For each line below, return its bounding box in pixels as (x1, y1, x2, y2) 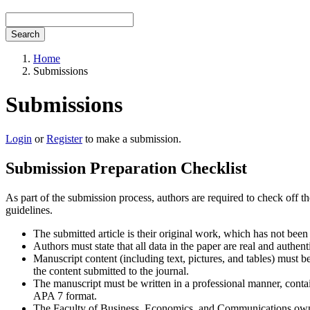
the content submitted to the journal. (33, 264, 189, 277)
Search (11, 29, 39, 39)
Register (46, 132, 82, 145)
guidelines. (6, 203, 53, 216)
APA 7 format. (33, 289, 97, 302)
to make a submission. (82, 132, 181, 145)
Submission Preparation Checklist (6, 158, 247, 177)
